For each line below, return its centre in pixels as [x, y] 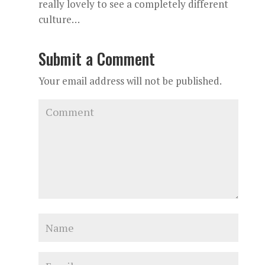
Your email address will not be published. [130, 81]
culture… [59, 19]
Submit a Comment [96, 59]
